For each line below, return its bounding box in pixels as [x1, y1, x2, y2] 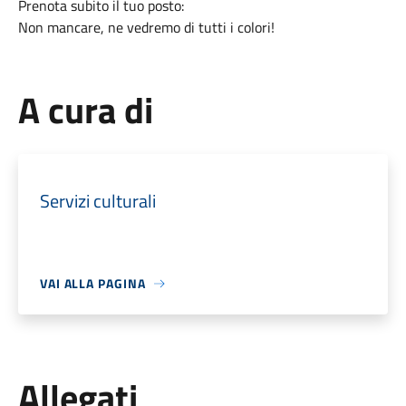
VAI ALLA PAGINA [39, 274, 146, 293]
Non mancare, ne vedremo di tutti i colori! [17, 16, 275, 38]
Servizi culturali [39, 187, 156, 215]
